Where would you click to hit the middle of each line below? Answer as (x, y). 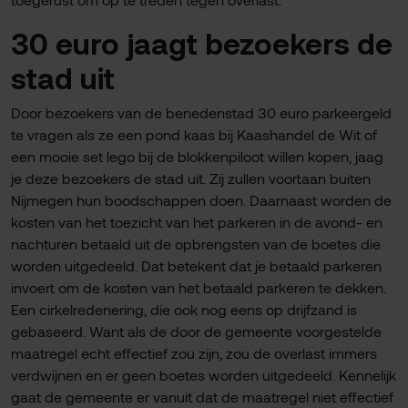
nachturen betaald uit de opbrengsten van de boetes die (196, 244)
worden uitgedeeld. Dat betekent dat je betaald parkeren (196, 265)
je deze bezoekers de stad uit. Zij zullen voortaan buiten (191, 178)
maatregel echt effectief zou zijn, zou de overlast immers (194, 353)
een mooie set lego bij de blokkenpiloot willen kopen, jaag (197, 156)
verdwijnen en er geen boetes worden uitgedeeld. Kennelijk (204, 375)
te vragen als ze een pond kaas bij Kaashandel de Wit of (194, 134)
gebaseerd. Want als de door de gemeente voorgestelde (196, 331)
